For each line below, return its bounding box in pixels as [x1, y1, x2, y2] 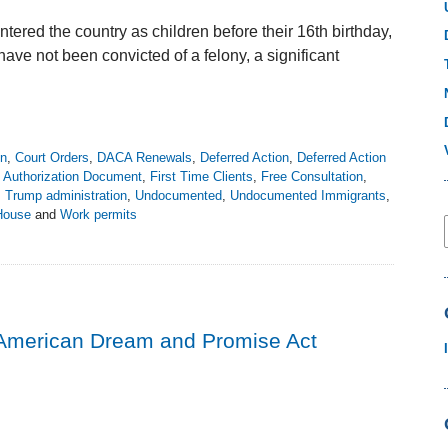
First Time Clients [150, 169, 253, 185]
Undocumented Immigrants [230, 188, 386, 204]
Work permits [60, 207, 137, 223]
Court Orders [15, 150, 89, 166]
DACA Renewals [97, 150, 192, 166]
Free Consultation [261, 169, 363, 185]
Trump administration [5, 188, 127, 204]
